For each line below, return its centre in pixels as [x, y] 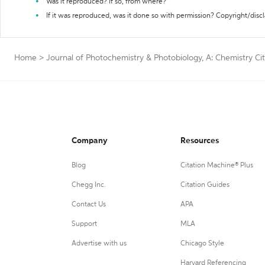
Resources [199, 141]
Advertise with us [99, 244]
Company [90, 141]
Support [84, 224]
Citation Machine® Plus [216, 166]
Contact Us [89, 205]
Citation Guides [205, 185]
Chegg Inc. [89, 185]
